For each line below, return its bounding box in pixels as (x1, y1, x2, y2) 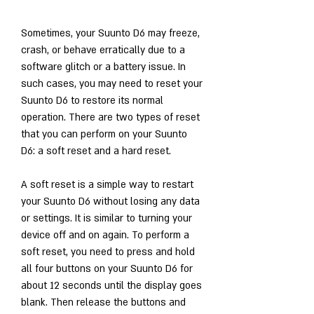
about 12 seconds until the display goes (21, 278, 202, 292)
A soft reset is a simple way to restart (21, 177, 193, 191)
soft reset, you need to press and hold (21, 245, 195, 259)
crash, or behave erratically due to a (21, 43, 185, 57)
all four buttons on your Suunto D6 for (21, 261, 193, 275)
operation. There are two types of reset (21, 110, 200, 124)
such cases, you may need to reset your (21, 76, 203, 90)
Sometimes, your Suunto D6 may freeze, (21, 26, 200, 40)
